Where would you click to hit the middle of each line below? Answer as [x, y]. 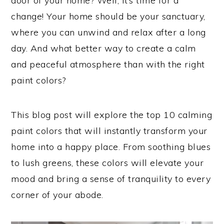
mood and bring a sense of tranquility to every [111, 179]
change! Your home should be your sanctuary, [108, 16]
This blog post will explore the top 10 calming [112, 115]
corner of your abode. [57, 195]
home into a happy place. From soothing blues [111, 147]
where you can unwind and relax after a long [108, 32]
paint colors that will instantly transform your [109, 131]
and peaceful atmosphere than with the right [108, 64]
